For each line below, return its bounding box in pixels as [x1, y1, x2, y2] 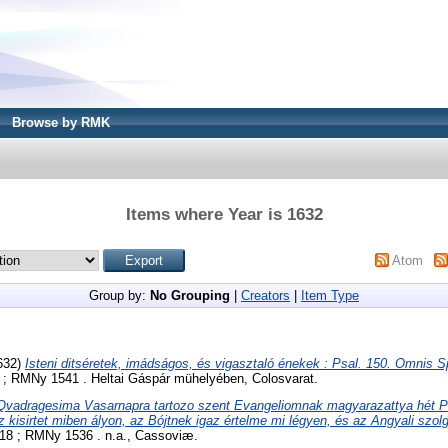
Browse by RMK [12, 115, 110, 130]
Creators [241, 287, 290, 303]
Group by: [89, 287, 150, 303]
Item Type [301, 287, 359, 303]
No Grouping [150, 287, 230, 303]
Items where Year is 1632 [125, 204, 323, 224]
